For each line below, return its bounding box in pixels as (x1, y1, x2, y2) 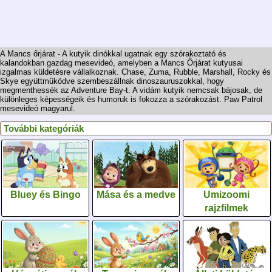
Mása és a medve (96, 189, 175, 200)
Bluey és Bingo (10, 189, 81, 200)
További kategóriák (4, 123, 84, 134)
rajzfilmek (205, 202, 249, 213)
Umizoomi (203, 189, 250, 200)
